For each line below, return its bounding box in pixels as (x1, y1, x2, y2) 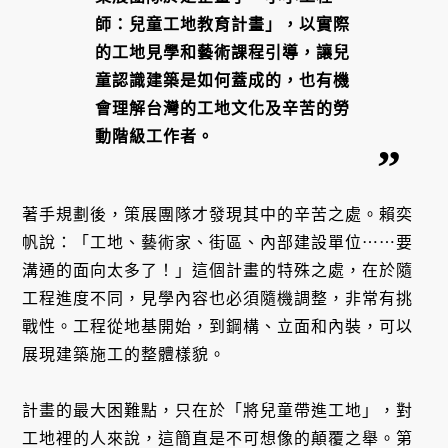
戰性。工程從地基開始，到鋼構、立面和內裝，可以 (22, 317, 414, 335)
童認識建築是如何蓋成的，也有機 (95, 71, 351, 89)
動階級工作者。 (95, 127, 215, 145)
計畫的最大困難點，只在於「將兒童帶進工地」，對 (22, 402, 414, 420)
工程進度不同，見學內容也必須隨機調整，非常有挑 (22, 289, 414, 307)
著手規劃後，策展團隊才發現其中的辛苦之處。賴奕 (22, 205, 414, 223)
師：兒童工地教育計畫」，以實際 (95, 15, 351, 33)
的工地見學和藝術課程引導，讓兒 (95, 43, 351, 61)
